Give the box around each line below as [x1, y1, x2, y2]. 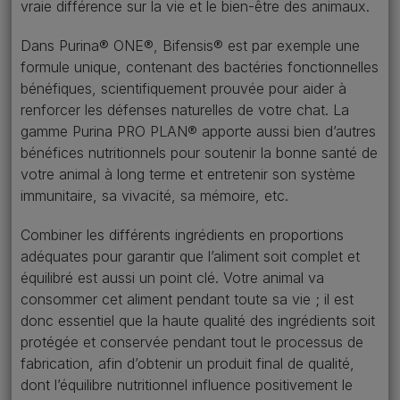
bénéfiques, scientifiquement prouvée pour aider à [21, 79, 346, 97]
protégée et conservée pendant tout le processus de [21, 333, 363, 351]
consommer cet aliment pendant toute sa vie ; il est [21, 290, 354, 308]
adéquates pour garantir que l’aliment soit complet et [21, 247, 360, 265]
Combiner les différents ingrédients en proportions [21, 226, 344, 244]
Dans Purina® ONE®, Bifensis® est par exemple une [21, 37, 360, 54]
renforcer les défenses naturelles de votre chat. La [21, 101, 349, 119]
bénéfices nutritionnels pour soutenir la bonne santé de [21, 144, 378, 162]
